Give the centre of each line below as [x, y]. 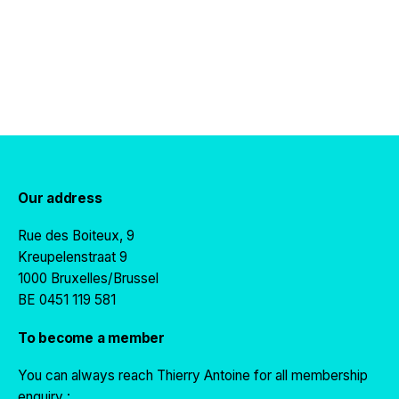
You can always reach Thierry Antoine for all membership [193, 375]
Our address [60, 198]
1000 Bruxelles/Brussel [88, 278]
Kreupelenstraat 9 [73, 256]
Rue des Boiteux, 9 [76, 235]
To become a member [91, 338]
